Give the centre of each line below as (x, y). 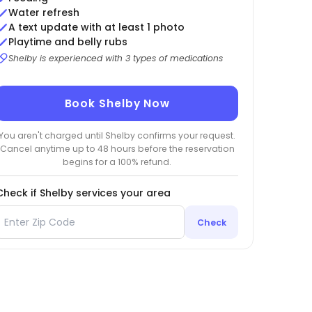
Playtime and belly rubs (68, 42)
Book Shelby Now (117, 104)
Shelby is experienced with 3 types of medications (115, 58)
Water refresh (44, 13)
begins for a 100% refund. (117, 162)
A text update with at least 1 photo (96, 28)
